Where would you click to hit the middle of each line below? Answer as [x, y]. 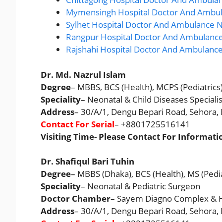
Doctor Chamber [76, 199]
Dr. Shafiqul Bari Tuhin [87, 162]
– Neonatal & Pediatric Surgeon [140, 186]
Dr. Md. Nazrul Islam [83, 74]
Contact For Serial [78, 124]
